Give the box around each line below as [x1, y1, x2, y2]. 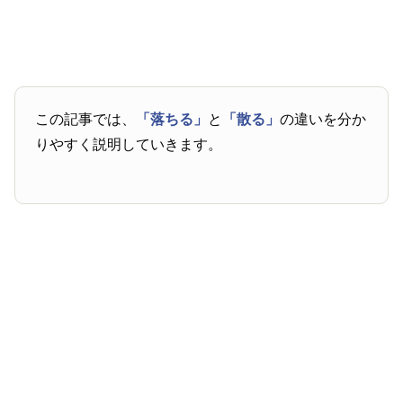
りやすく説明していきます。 [35, 137, 223, 153]
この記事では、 [35, 112, 137, 128]
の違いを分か [280, 112, 367, 128]
